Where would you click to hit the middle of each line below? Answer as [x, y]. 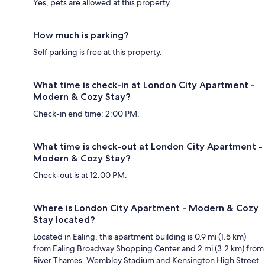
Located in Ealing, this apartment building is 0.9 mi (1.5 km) [140, 237]
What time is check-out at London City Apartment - [148, 146]
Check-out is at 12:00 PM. [80, 175]
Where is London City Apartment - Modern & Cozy [146, 208]
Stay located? [64, 220]
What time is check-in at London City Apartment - [144, 85]
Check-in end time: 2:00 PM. [86, 114]
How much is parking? [81, 35]
